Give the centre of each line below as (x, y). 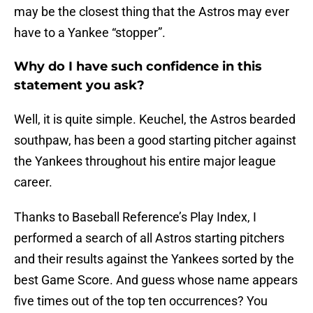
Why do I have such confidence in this (138, 67)
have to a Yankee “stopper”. (90, 33)
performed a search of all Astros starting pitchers (149, 238)
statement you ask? (79, 86)
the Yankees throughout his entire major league (145, 161)
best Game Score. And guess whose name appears (156, 280)
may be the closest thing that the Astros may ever (152, 12)
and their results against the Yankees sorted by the (154, 259)
